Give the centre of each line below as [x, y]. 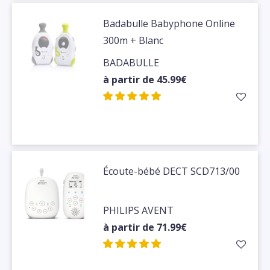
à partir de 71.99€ [145, 228]
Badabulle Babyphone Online [169, 24]
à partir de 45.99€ [145, 80]
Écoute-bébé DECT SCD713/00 [172, 171]
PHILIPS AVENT [139, 211]
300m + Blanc [133, 41]
